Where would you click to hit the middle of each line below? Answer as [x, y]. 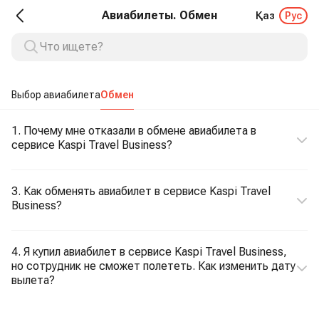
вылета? [33, 280]
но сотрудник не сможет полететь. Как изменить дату [153, 266]
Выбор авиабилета [56, 95]
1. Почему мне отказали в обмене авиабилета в [134, 131]
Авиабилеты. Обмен [159, 15]
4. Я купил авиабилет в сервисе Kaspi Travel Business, [149, 252]
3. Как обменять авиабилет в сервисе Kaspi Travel [141, 191]
